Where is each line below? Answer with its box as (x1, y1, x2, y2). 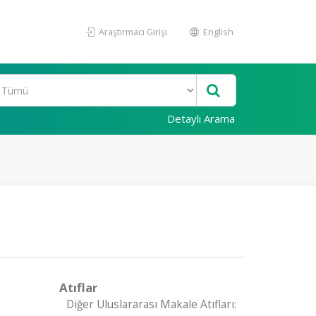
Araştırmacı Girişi (97, 25, 167, 38)
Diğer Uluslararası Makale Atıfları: (66, 297, 236, 312)
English (201, 25, 233, 38)
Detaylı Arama (167, 111, 235, 126)
